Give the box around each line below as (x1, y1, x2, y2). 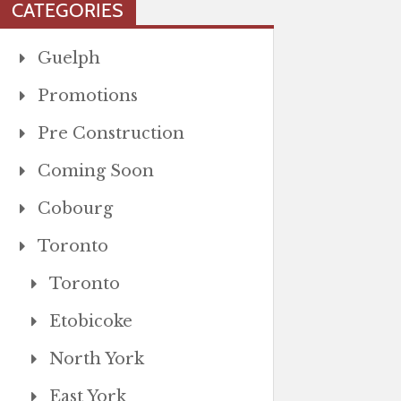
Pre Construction (37, 124, 184, 143)
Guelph (37, 48, 100, 68)
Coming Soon (37, 161, 154, 181)
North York (48, 349, 144, 369)
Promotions (37, 86, 138, 106)
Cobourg (37, 199, 113, 218)
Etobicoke (48, 311, 132, 331)
